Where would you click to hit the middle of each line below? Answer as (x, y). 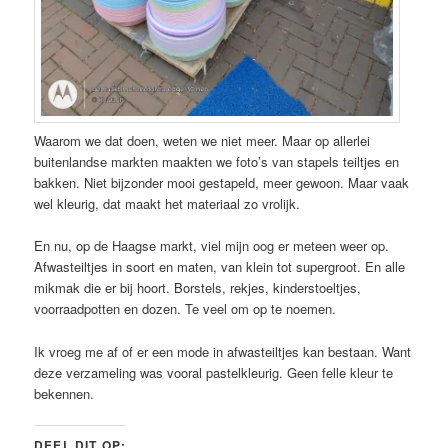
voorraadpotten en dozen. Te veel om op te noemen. (185, 309)
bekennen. (64, 393)
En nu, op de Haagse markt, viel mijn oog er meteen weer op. (212, 246)
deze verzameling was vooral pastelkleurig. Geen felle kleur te (214, 372)
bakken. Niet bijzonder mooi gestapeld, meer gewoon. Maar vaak (222, 183)
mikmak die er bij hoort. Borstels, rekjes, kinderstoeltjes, (198, 288)
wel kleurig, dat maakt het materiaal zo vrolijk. (167, 204)
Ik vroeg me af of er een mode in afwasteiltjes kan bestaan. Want (223, 351)
